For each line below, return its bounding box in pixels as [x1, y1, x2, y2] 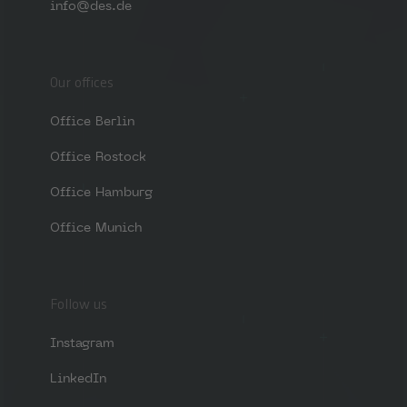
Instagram [49, 333, 114, 351]
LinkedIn [49, 369, 106, 386]
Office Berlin [49, 112, 134, 129]
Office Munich [49, 218, 142, 235]
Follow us [49, 298, 107, 313]
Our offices [49, 76, 114, 91]
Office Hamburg [49, 183, 153, 200]
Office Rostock [49, 147, 146, 164]
